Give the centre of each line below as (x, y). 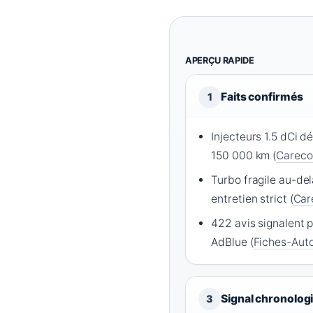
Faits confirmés (262, 97)
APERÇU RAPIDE (220, 61)
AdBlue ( (232, 242)
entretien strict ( (252, 199)
